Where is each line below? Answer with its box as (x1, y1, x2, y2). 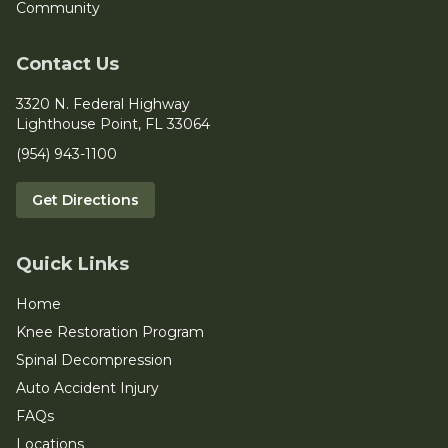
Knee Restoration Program (16, 323, 204, 342)
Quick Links (16, 253, 129, 276)
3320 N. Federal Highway (16, 95, 190, 114)
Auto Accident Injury (16, 379, 159, 398)
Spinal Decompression (16, 351, 172, 370)
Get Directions (32, 191, 139, 210)
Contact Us (16, 53, 119, 76)
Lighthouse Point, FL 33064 (16, 115, 210, 134)
